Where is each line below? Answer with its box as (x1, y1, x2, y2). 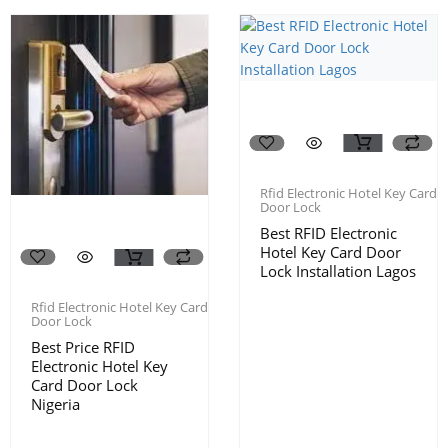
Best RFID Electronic (260, 223, 397, 243)
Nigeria (31, 394, 80, 415)
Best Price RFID (31, 337, 135, 358)
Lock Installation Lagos (260, 261, 416, 281)
